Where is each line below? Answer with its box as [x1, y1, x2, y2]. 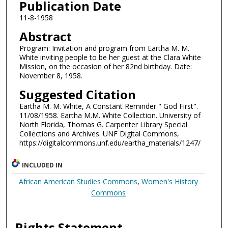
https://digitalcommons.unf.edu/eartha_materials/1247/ [19, 137, 201, 148]
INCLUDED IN [22, 161, 63, 170]
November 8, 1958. [19, 70, 82, 80]
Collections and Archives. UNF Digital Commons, [19, 128, 179, 138]
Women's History [141, 177, 198, 187]
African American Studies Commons [19, 177, 138, 187]
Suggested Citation [19, 85, 136, 103]
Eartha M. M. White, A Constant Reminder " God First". [19, 101, 198, 111]
